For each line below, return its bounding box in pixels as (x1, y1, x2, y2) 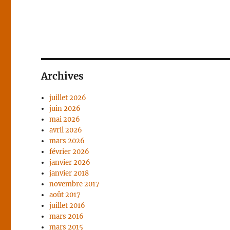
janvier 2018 (49, 169, 89, 178)
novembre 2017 (49, 180, 100, 188)
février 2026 (49, 147, 90, 156)
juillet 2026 (49, 93, 87, 102)
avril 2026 (49, 126, 83, 135)
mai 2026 (49, 115, 81, 124)
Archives (41, 70, 84, 82)
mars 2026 (49, 137, 85, 145)
